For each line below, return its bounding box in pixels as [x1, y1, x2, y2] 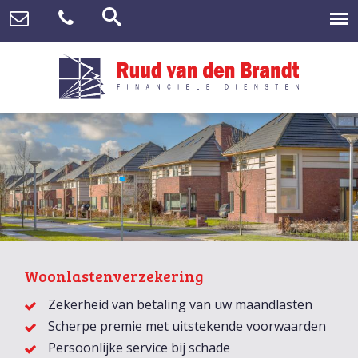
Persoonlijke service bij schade [48, 338, 230, 356]
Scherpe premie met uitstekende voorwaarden [48, 316, 326, 335]
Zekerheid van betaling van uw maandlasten [48, 295, 312, 313]
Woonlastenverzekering [24, 265, 204, 286]
